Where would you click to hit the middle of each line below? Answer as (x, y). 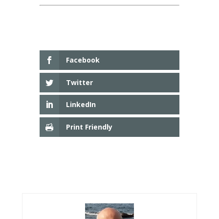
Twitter (79, 82)
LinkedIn (81, 105)
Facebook (83, 60)
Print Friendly (89, 127)
